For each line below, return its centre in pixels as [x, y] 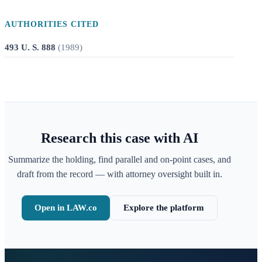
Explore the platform [163, 208]
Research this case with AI [119, 138]
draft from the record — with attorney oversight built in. [119, 174]
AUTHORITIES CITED [52, 24]
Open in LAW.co [65, 208]
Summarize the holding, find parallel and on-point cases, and [119, 159]
